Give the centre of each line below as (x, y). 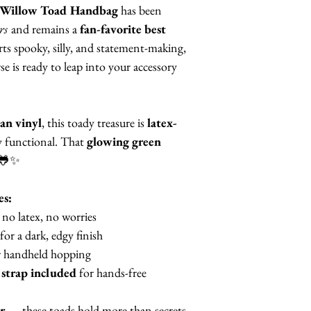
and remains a (44, 29)
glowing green (124, 142)
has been (140, 10)
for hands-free (111, 273)
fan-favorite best (123, 29)
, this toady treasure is (94, 123)
